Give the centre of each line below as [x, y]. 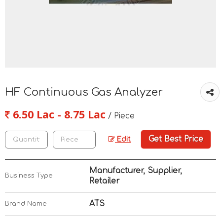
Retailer [104, 181]
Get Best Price [176, 139]
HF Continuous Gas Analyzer [84, 92]
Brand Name [26, 204]
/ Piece [121, 116]
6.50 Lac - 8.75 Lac [58, 114]
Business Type [29, 176]
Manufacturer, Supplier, [136, 171]
